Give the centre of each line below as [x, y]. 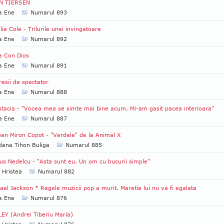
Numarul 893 [49, 12]
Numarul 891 [49, 65]
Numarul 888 [49, 92]
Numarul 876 [49, 198]
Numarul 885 [84, 145]
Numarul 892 [49, 39]
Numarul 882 [56, 171]
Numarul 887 [49, 118]
